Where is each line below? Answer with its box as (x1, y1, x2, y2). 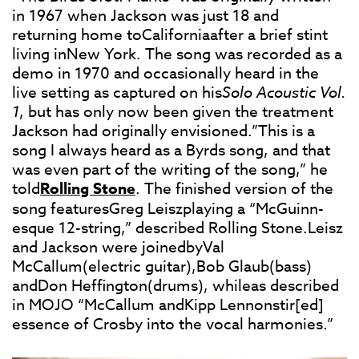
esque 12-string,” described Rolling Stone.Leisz (12, 217, 343, 239)
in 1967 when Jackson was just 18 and (12, 5, 279, 26)
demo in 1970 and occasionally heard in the (12, 63, 319, 84)
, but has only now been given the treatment (19, 101, 333, 123)
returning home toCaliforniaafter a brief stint (12, 24, 328, 46)
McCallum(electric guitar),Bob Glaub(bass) (12, 256, 312, 277)
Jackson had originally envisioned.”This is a (12, 120, 315, 142)
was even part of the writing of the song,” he (12, 159, 328, 180)
